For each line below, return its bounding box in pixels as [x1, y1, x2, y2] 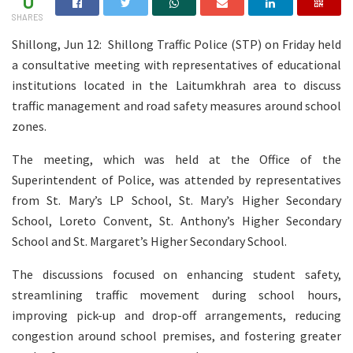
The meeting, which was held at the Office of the [12, 151, 341, 168]
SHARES [12, 12, 43, 23]
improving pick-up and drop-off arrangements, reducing [12, 307, 341, 324]
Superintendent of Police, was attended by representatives [12, 172, 341, 188]
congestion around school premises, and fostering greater [12, 328, 341, 344]
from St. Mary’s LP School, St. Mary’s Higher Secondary [12, 192, 341, 209]
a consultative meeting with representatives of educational [12, 57, 341, 73]
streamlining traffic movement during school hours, [12, 287, 341, 303]
